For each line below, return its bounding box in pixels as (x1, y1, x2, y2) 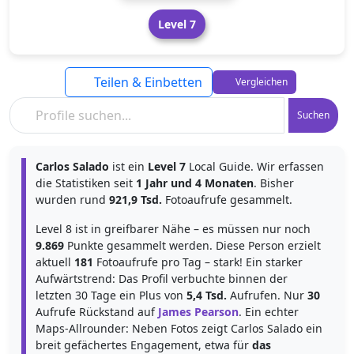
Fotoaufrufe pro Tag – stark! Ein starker (93, 254, 303, 269)
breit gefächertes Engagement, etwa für (36, 337, 252, 352)
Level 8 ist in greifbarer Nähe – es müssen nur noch (36, 221, 311, 236)
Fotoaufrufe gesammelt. (162, 192, 292, 207)
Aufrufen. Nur (227, 288, 307, 303)
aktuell (36, 254, 74, 269)
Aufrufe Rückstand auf (36, 304, 158, 319)
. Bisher (254, 175, 294, 190)
